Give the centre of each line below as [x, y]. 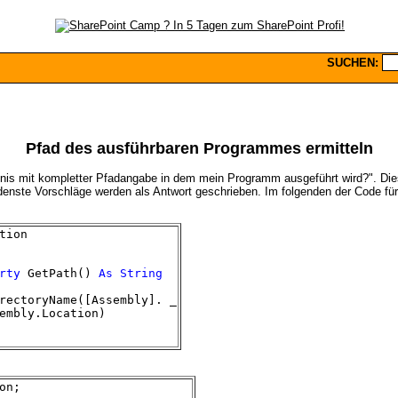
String [141, 273]
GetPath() [59, 273]
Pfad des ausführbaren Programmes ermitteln [199, 148]
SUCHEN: [353, 62]
